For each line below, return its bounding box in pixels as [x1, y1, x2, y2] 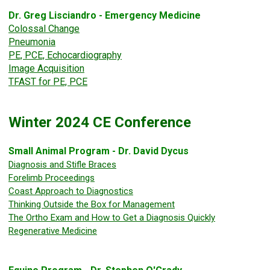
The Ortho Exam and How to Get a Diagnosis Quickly [8, 212, 215, 224]
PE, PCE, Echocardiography [8, 49, 122, 61]
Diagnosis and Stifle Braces [8, 159, 116, 171]
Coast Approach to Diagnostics [8, 186, 133, 197]
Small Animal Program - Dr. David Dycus [8, 145, 189, 157]
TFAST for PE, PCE [8, 76, 87, 88]
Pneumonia [8, 36, 55, 48]
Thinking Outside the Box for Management [8, 199, 175, 210]
